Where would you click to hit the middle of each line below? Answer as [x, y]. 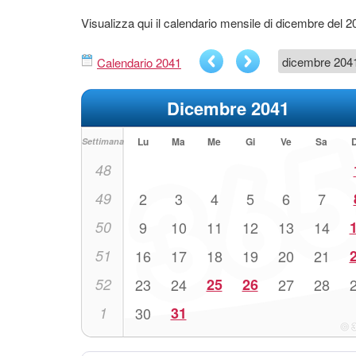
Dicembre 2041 [228, 108]
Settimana [103, 141]
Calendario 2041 [139, 62]
